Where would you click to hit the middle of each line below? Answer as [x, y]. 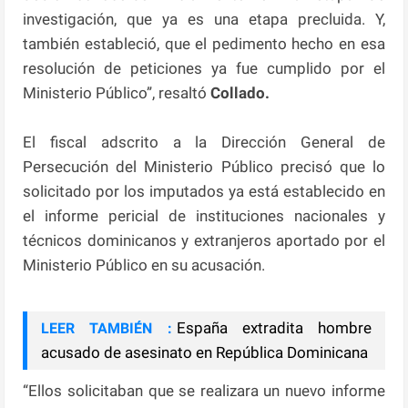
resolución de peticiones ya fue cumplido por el [204, 68]
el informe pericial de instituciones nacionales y [204, 215]
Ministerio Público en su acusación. [144, 265]
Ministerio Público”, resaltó [115, 92]
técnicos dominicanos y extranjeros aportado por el [204, 240]
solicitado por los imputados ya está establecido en [204, 191]
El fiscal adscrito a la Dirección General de [204, 142]
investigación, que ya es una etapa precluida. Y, [204, 19]
